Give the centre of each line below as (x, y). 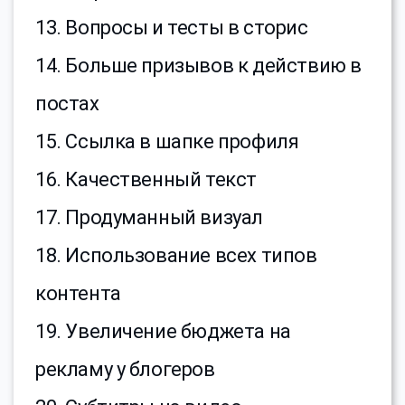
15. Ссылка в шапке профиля (167, 142)
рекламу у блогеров (125, 370)
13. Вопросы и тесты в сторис (172, 28)
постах (67, 104)
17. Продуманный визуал (149, 218)
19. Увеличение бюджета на (163, 332)
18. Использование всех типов (176, 256)
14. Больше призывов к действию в (198, 66)
